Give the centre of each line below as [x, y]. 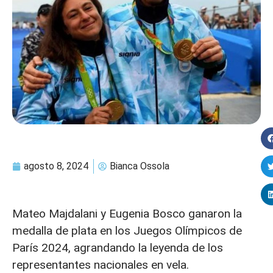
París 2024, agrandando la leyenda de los [118, 248]
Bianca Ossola [140, 166]
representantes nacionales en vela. [101, 265]
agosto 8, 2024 [56, 166]
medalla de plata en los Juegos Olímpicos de [127, 231]
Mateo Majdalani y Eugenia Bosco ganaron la [127, 214]
